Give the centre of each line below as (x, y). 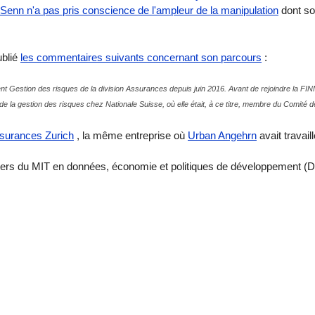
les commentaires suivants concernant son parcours (141, 57)
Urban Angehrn (222, 135)
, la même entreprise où (131, 135)
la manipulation (244, 11)
